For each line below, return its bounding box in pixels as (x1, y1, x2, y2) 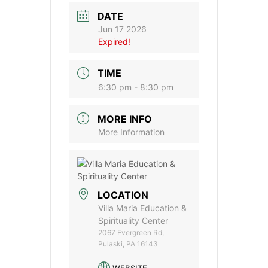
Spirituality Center (98, 215, 168, 226)
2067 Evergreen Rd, (98, 227, 164, 237)
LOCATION (98, 188, 148, 201)
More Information (98, 127, 165, 137)
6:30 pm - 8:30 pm (98, 82, 173, 93)
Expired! (98, 36, 130, 47)
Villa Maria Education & (98, 202, 187, 213)
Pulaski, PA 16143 (98, 239, 158, 248)
